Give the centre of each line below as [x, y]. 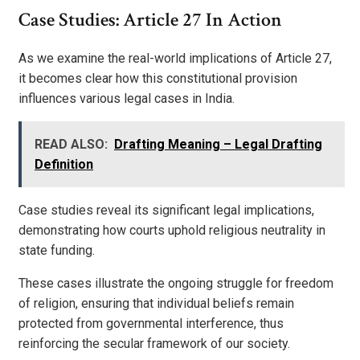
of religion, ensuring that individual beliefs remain [156, 304]
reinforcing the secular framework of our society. [154, 344]
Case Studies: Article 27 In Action [150, 20]
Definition [64, 165]
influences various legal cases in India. [127, 99]
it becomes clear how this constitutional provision [158, 79]
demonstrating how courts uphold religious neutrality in [172, 231]
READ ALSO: [71, 145]
